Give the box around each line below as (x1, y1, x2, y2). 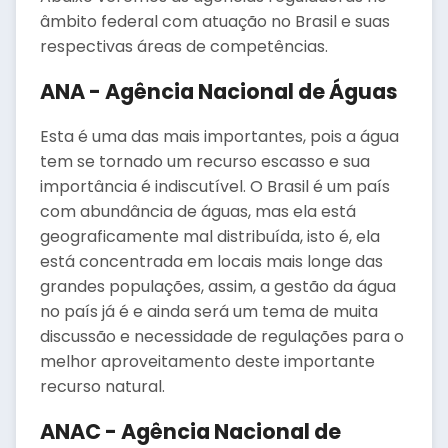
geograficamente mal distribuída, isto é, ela (40, 225, 380, 248)
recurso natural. (40, 375, 165, 398)
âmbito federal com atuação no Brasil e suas (40, 10, 390, 33)
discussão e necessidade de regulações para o (40, 325, 404, 348)
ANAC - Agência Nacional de (40, 417, 341, 446)
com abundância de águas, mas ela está (40, 200, 356, 223)
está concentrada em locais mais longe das (40, 250, 383, 273)
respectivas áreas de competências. (40, 35, 328, 58)
